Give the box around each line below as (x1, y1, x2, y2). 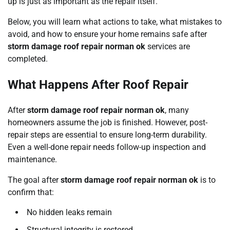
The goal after (8, 175, 61, 185)
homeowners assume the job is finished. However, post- (8, 118, 207, 128)
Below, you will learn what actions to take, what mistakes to (8, 17, 222, 27)
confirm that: (8, 187, 54, 198)
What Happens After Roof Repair (8, 78, 188, 92)
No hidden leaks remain (27, 207, 112, 218)
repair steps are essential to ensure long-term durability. (8, 130, 207, 140)
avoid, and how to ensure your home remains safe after (8, 29, 207, 40)
